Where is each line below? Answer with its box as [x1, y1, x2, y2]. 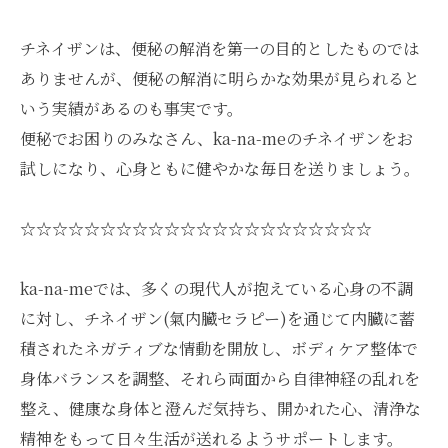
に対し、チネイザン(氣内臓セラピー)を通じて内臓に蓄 [20, 307, 415, 330]
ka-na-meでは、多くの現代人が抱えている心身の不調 [20, 277, 413, 300]
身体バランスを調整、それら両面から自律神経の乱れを [20, 367, 420, 390]
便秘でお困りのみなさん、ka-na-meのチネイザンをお [20, 127, 413, 150]
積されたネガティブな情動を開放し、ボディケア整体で [20, 337, 418, 360]
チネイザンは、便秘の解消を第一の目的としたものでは [20, 37, 419, 60]
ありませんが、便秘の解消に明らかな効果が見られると [20, 67, 420, 90]
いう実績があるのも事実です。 [20, 97, 243, 120]
